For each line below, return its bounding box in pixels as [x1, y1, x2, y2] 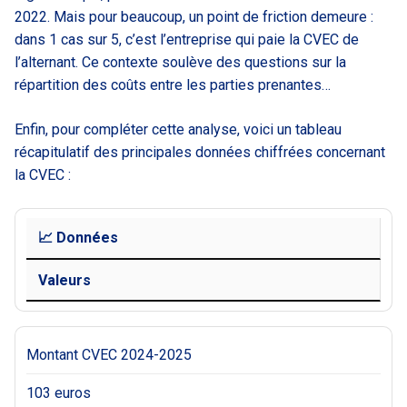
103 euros [26, 384, 91, 402]
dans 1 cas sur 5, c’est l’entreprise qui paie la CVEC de [15, 30, 359, 48]
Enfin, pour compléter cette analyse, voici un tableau [15, 120, 342, 138]
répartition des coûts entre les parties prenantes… [15, 75, 331, 94]
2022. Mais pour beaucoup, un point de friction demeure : [15, 7, 373, 25]
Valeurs [37, 271, 91, 289]
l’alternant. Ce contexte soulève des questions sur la [15, 53, 346, 71]
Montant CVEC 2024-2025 [26, 346, 192, 364]
